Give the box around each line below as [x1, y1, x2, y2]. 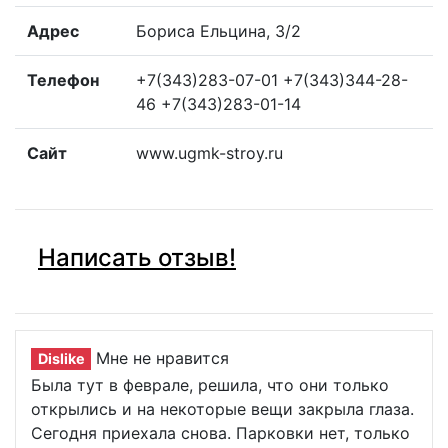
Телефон [27, 70, 99, 90]
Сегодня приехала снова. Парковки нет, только [31, 423, 410, 443]
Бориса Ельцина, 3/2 [136, 21, 301, 41]
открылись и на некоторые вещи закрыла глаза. [31, 399, 414, 419]
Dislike [37, 350, 85, 367]
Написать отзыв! [38, 243, 236, 272]
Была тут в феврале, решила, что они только [31, 375, 389, 395]
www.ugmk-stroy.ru [136, 143, 283, 163]
